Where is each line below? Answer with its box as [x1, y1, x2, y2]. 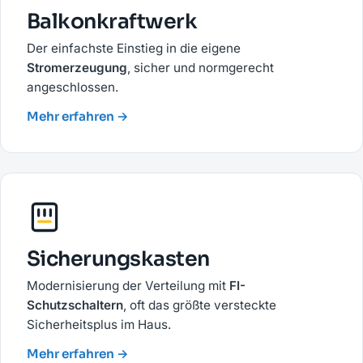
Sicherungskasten [27, 246, 210, 272]
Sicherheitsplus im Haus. [27, 317, 171, 333]
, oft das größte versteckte [123, 297, 276, 314]
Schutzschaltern [27, 297, 123, 314]
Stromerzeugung [27, 60, 127, 76]
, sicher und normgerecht [127, 60, 274, 76]
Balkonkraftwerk [27, 8, 198, 35]
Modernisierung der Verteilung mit [27, 278, 229, 294]
